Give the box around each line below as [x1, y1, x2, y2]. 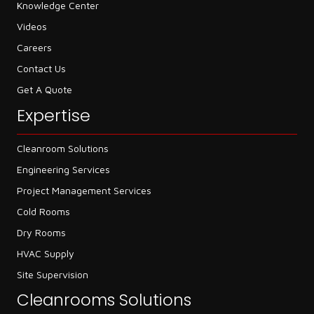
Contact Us [17, 62, 66, 75]
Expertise [17, 104, 90, 128]
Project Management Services [17, 184, 151, 197]
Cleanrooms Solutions [17, 289, 191, 312]
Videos [17, 20, 47, 33]
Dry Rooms [17, 226, 66, 239]
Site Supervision [17, 268, 88, 281]
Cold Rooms [17, 205, 70, 218]
